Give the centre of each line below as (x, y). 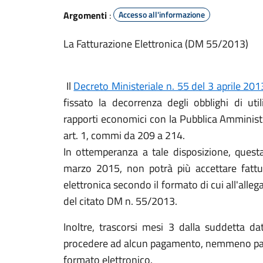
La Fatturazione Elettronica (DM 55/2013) (156, 44)
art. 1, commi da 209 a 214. (124, 135)
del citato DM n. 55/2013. (120, 201)
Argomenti (85, 15)
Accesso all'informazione (162, 14)
